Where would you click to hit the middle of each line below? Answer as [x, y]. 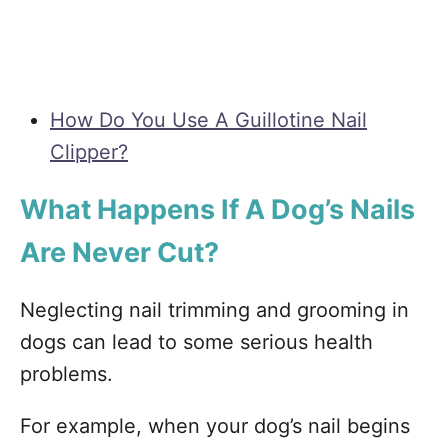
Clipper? [89, 152]
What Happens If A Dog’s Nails [217, 210]
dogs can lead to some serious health [196, 342]
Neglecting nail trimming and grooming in [214, 310]
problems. [66, 374]
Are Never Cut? [119, 253]
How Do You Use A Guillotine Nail [208, 120]
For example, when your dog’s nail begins [215, 426]
